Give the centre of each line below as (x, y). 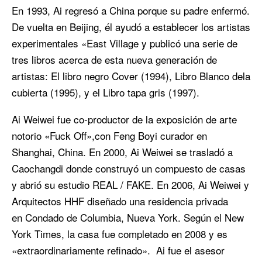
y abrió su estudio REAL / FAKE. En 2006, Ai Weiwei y (130, 185)
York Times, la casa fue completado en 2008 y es (120, 234)
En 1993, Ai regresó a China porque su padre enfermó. (131, 11)
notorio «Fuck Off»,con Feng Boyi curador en (109, 136)
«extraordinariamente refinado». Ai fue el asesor (118, 250)
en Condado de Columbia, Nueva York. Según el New (128, 218)
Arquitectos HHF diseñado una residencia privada (120, 201)
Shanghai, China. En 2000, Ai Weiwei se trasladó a (122, 152)
